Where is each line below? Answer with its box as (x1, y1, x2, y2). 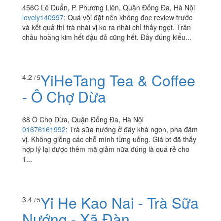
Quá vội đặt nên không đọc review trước (68, 12, 192, 22)
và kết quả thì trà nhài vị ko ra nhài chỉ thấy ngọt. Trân (22, 22, 191, 32)
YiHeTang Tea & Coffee (40, 114, 195, 136)
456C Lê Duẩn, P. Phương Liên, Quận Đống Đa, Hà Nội (22, 2, 195, 12)
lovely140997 (22, 12, 64, 22)
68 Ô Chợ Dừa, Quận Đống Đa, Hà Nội (22, 159, 144, 170)
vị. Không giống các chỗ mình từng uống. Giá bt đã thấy (22, 179, 196, 189)
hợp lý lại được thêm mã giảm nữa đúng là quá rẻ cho (22, 189, 189, 199)
